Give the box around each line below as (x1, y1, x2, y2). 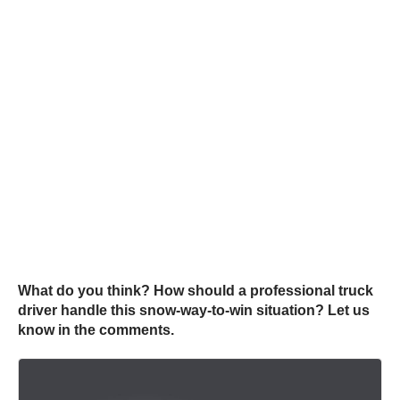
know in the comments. (18, 322, 178, 338)
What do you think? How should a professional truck (18, 283, 373, 299)
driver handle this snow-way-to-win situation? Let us (18, 303, 370, 319)
